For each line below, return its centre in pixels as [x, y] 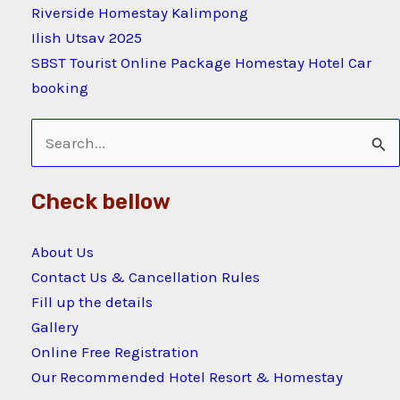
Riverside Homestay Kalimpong [140, 12]
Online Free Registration [115, 352]
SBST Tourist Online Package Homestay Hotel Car [201, 62]
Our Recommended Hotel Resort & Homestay [187, 377]
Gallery [55, 327]
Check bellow [101, 202]
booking [60, 87]
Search [55, 145]
